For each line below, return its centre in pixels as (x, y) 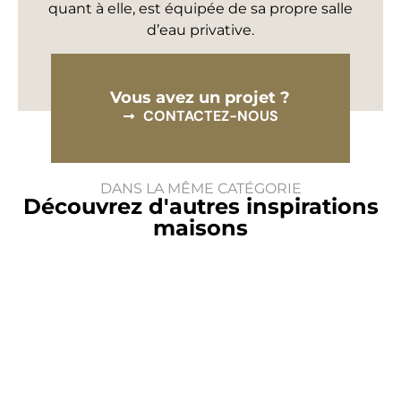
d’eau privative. (200, 30)
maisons (200, 227)
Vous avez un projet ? (200, 98)
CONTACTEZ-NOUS (210, 116)
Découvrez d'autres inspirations (200, 206)
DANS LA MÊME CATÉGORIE (200, 188)
